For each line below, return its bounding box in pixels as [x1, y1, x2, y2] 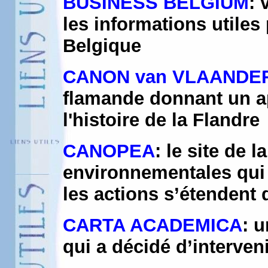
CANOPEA [63, 141, 155, 162]
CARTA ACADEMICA [63, 215, 242, 236]
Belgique [63, 35, 141, 56]
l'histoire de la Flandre [63, 109, 260, 130]
